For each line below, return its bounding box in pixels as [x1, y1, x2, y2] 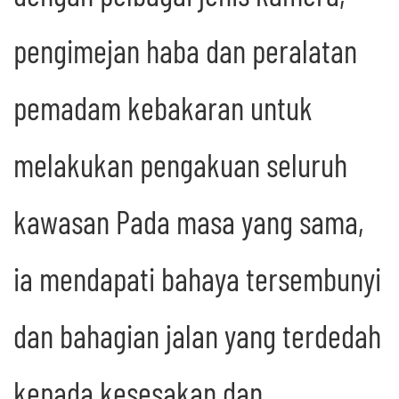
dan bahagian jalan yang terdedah [13, 316, 381, 355]
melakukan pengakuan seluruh [13, 145, 347, 184]
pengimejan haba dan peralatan [13, 31, 357, 70]
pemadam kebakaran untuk [13, 88, 313, 127]
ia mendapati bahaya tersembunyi [13, 259, 381, 298]
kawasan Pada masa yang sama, [13, 202, 363, 241]
